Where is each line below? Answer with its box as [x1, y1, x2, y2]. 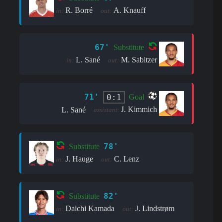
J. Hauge [65, 154, 93, 163]
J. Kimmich [121, 105, 158, 113]
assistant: [94, 106, 121, 113]
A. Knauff [113, 5, 146, 14]
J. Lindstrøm [135, 204, 174, 213]
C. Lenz [114, 154, 139, 163]
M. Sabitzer [121, 55, 158, 64]
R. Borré [65, 5, 93, 14]
